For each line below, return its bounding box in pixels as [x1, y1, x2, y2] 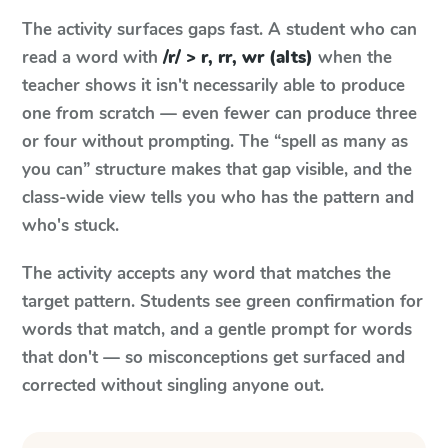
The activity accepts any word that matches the [22, 262, 391, 285]
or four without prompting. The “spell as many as [22, 130, 408, 153]
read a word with [22, 46, 158, 69]
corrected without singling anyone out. [22, 374, 324, 397]
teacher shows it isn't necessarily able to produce [22, 74, 405, 97]
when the [313, 46, 392, 69]
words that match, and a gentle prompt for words [22, 318, 412, 341]
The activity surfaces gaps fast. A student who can [22, 18, 417, 41]
